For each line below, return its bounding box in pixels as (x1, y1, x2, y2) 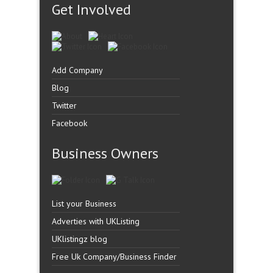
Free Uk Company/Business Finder (52, 251, 177, 262)
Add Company (52, 65, 103, 76)
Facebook (52, 118, 87, 129)
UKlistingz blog (52, 233, 107, 244)
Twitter (52, 100, 77, 111)
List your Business (52, 198, 116, 209)
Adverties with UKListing (52, 216, 140, 227)
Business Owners (52, 144, 158, 163)
